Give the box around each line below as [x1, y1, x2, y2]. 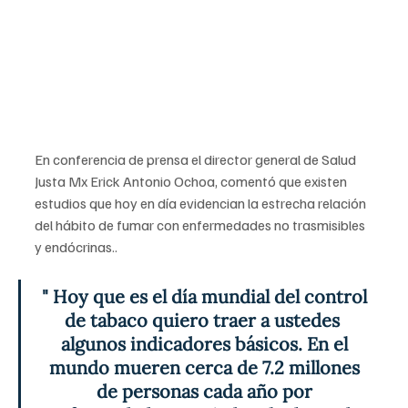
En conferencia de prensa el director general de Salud [35, 149, 359, 168]
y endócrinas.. [35, 237, 117, 256]
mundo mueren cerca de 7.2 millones [48, 355, 364, 379]
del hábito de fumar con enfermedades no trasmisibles [35, 215, 368, 234]
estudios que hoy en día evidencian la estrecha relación [35, 193, 369, 212]
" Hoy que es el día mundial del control [41, 284, 372, 308]
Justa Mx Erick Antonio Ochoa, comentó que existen [35, 171, 350, 190]
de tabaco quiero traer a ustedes [64, 308, 349, 331]
